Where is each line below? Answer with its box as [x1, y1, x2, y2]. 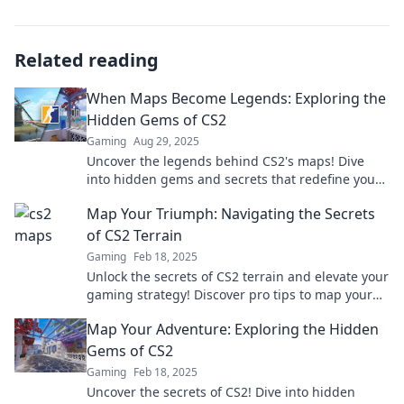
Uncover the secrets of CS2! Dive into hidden [87, 383, 355, 400]
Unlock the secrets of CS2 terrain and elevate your [87, 268, 389, 285]
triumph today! [87, 304, 177, 321]
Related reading [14, 48, 159, 72]
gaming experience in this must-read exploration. [87, 188, 388, 206]
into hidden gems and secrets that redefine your [87, 170, 381, 188]
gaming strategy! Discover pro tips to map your [87, 286, 372, 303]
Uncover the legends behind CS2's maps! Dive [87, 152, 364, 170]
